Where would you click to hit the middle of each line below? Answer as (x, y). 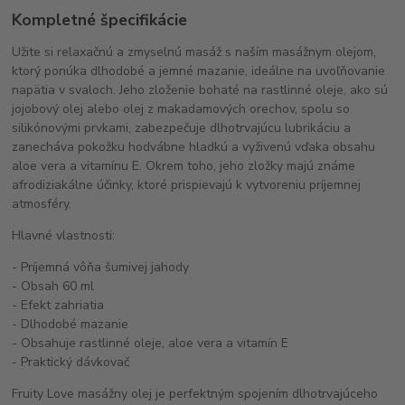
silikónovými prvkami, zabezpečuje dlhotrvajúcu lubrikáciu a (182, 128)
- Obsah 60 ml (53, 287)
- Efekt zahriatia (58, 306)
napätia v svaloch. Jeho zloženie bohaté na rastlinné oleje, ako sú (200, 90)
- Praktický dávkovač (71, 363)
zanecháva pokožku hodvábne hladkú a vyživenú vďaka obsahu (194, 147)
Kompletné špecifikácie (100, 20)
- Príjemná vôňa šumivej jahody (101, 268)
